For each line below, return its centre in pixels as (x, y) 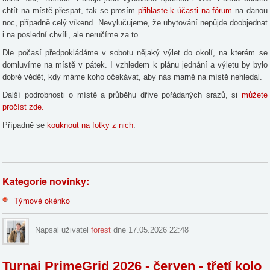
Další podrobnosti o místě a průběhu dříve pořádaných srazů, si (122, 95)
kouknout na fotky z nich (90, 125)
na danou (251, 10)
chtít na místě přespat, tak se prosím (70, 10)
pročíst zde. (24, 107)
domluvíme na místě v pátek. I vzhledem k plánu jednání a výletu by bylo (135, 64)
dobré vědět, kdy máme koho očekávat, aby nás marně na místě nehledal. (134, 77)
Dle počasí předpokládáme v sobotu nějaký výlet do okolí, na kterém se (135, 52)
